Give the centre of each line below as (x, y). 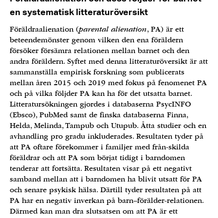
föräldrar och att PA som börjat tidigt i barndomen (97, 158)
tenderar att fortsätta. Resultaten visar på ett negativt (101, 168)
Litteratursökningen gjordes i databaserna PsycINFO (100, 104)
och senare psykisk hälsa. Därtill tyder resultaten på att (106, 190)
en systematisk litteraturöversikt (79, 12)
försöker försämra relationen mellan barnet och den (100, 51)
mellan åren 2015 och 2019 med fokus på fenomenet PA (108, 83)
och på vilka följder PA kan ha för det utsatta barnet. (101, 93)
